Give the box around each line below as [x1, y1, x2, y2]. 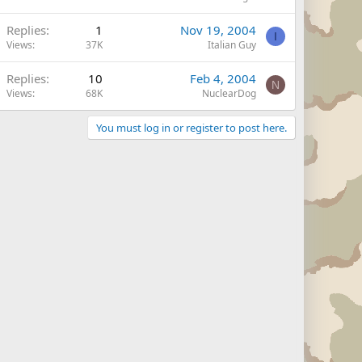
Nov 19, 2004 [180, 22, 256, 38]
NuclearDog [202, 86, 256, 100]
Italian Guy [208, 38, 256, 52]
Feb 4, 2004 [190, 70, 256, 86]
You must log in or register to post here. [96, 120, 287, 135]
